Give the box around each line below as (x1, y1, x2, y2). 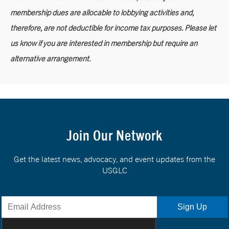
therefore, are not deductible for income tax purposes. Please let (10, 22, 216, 32)
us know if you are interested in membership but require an (10, 38, 197, 48)
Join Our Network (66, 127, 163, 144)
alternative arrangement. (10, 53, 91, 63)
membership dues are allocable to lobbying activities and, (10, 7, 194, 17)
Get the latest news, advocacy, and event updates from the (14, 154, 215, 164)
